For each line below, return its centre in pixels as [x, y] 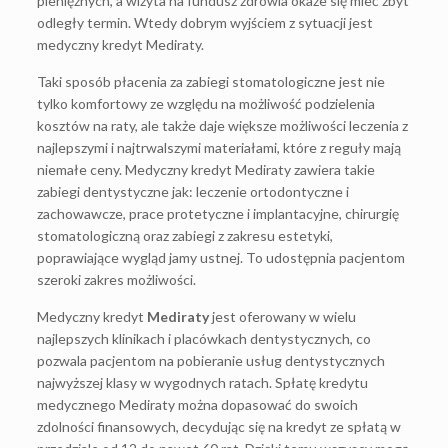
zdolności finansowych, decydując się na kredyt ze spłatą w [219, 426]
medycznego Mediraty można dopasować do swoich [198, 404]
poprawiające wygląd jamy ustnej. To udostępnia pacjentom [221, 257]
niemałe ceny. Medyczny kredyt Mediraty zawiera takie [206, 169]
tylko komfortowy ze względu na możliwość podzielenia [206, 103]
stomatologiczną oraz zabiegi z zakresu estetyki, [185, 235]
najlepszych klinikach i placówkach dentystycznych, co [204, 338]
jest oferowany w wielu [283, 316]
